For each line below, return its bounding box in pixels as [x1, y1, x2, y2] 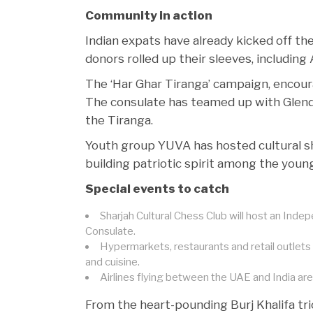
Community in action [85, 8, 212, 22]
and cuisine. [85, 255, 140, 268]
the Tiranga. [85, 112, 153, 127]
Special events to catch [85, 181, 229, 196]
